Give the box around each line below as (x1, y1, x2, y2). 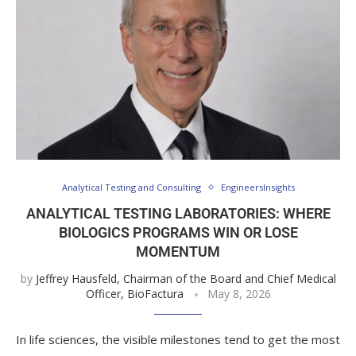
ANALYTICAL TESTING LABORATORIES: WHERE (25, 205, 331, 222)
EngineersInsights (220, 181, 295, 194)
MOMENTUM (136, 243, 220, 261)
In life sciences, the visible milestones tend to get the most (16, 331, 340, 348)
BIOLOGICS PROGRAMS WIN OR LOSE (58, 224, 298, 242)
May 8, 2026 (207, 286, 271, 302)
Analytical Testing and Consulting (61, 181, 201, 194)
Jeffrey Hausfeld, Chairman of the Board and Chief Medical (35, 271, 336, 287)
